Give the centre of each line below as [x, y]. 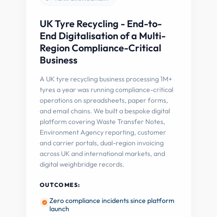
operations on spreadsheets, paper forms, [104, 100]
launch [59, 209]
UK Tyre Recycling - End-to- [101, 23]
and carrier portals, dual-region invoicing [101, 143]
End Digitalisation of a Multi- [102, 36]
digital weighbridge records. [82, 164]
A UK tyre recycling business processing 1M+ [106, 79]
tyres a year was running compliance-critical [106, 90]
